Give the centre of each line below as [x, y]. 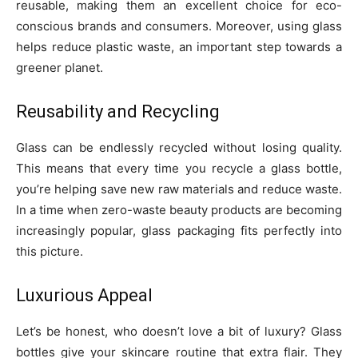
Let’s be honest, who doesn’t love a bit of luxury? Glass [179, 332]
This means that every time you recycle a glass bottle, [179, 169]
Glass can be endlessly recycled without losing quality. [179, 148]
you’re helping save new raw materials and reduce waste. [179, 189]
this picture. [50, 252]
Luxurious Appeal [84, 296]
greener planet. [60, 68]
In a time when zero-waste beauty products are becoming [179, 210]
